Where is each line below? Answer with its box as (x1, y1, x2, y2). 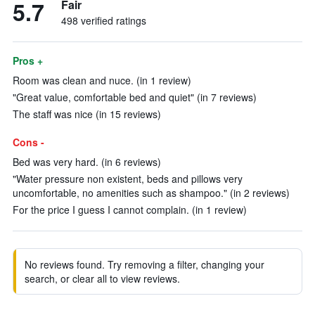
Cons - (13, 135, 44, 149)
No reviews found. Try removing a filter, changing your (25, 257, 264, 271)
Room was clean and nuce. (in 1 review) (13, 73, 191, 87)
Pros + (13, 53, 43, 67)
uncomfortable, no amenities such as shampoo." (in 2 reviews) (13, 186, 290, 200)
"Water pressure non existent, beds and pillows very (13, 172, 243, 186)
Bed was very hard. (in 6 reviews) (13, 155, 161, 169)
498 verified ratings (61, 13, 146, 27)
